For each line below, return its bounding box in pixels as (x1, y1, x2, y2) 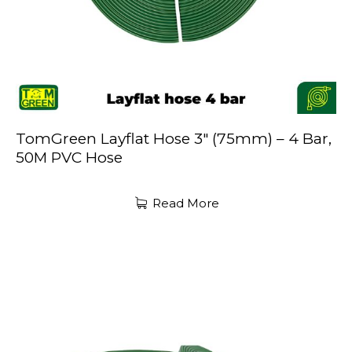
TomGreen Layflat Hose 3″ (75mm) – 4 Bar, (16, 129, 332, 148)
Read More (152, 196, 219, 211)
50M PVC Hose (16, 148, 123, 167)
